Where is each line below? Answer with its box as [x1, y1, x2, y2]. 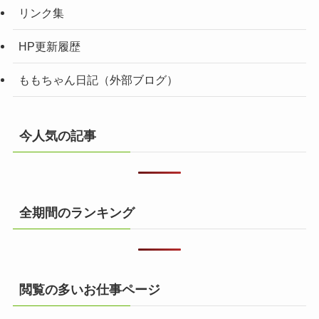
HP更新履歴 [18, 39, 80, 53]
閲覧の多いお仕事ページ [19, 283, 160, 298]
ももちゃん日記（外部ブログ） [18, 73, 178, 86]
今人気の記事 [19, 129, 96, 144]
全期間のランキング [19, 206, 135, 221]
